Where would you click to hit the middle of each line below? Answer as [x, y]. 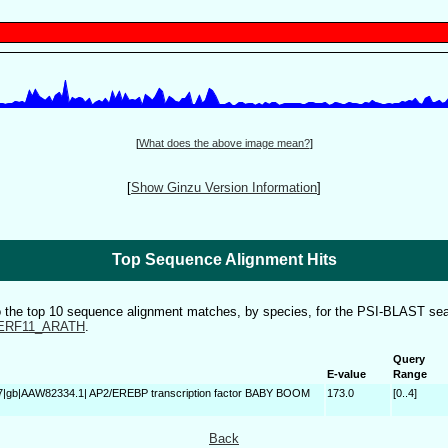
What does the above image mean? [224, 143]
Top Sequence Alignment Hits [224, 259]
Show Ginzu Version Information [224, 187]
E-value [346, 373]
